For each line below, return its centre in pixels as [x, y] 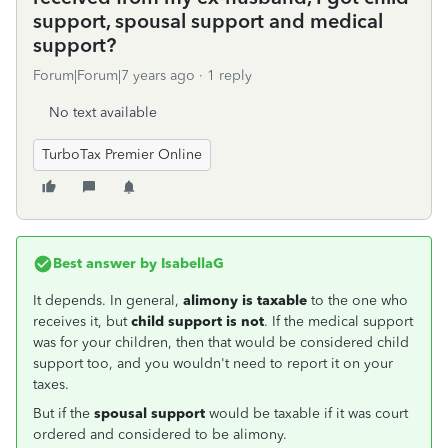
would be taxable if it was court [306, 413]
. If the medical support [338, 321]
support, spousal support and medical [208, 21]
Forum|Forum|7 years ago [114, 75]
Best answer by [105, 263]
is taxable [274, 300]
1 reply [229, 75]
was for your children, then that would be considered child [221, 342]
